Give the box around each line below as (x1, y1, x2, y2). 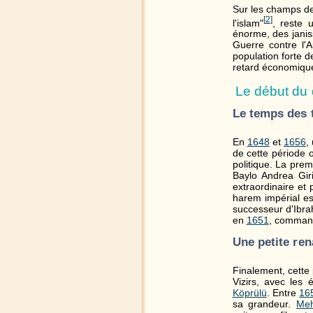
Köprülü (232, 287, 267, 299)
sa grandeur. (232, 298, 297, 310)
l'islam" (232, 17, 263, 29)
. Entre (266, 287, 300, 299)
